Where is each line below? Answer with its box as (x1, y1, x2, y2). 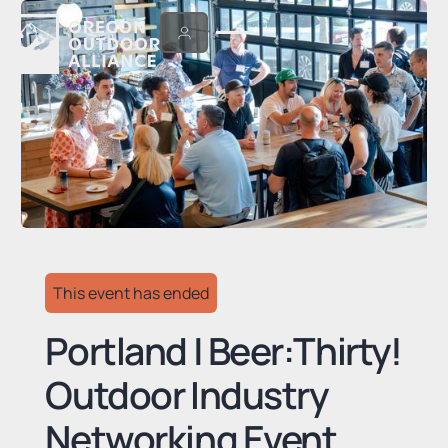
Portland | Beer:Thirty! (45, 324, 402, 376)
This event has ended (53, 281, 210, 304)
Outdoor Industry (45, 368, 328, 420)
